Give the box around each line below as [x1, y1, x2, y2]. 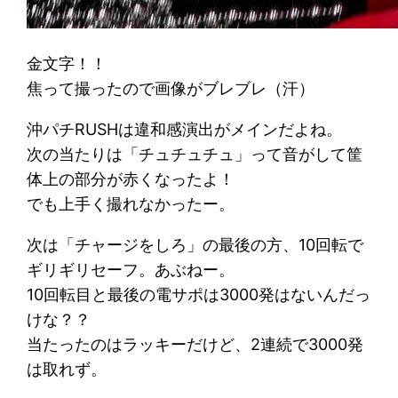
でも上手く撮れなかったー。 [27, 194, 235, 213]
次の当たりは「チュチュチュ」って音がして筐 [27, 144, 363, 163]
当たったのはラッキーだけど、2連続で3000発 [27, 334, 364, 354]
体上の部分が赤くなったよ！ [27, 169, 235, 188]
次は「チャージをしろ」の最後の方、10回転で [27, 235, 364, 254]
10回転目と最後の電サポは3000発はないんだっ [27, 284, 371, 304]
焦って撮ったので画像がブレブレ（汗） [27, 78, 315, 98]
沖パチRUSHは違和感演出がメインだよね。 [27, 119, 343, 139]
